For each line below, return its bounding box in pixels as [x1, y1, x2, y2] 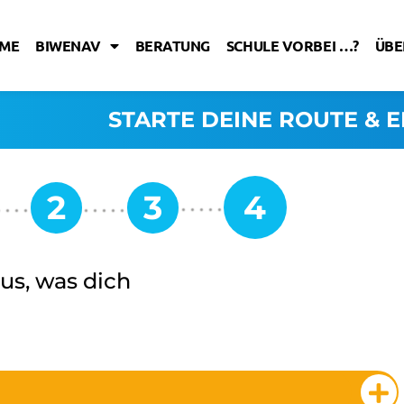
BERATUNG [134, 35, 210, 55]
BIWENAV [35, 35, 101, 55]
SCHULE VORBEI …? [225, 35, 359, 55]
